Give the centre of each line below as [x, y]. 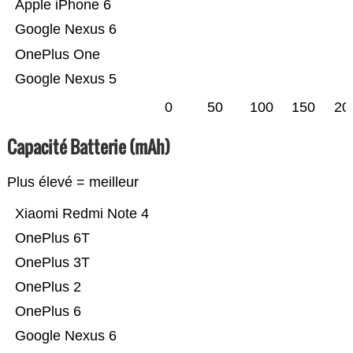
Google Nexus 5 [65, 79]
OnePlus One [57, 55]
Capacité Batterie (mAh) [88, 147]
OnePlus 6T [52, 238]
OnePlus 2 [48, 287]
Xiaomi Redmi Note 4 [82, 214]
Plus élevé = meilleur [72, 182]
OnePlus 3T [81, 263]
